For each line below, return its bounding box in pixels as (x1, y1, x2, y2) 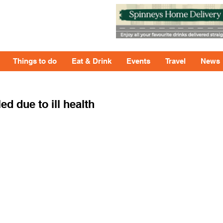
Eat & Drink (72, 57, 111, 65)
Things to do (13, 57, 57, 65)
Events (126, 57, 150, 65)
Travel (165, 57, 186, 65)
